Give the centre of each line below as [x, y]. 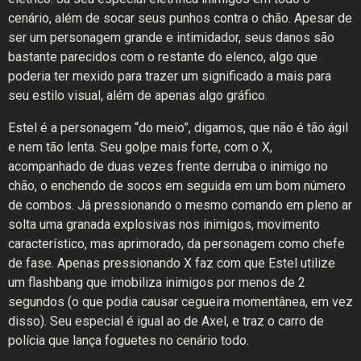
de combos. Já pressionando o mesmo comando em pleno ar [180, 205]
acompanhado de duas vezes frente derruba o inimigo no [168, 167]
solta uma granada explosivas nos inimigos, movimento [164, 225]
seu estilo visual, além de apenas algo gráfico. [138, 96]
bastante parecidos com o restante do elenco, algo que [163, 57]
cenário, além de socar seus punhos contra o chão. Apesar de [180, 19]
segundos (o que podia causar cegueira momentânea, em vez [180, 302]
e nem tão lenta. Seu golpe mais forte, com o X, [140, 147]
